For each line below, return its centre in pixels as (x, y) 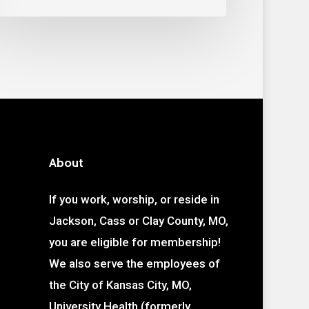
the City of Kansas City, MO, (120, 285)
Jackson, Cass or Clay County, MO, (138, 221)
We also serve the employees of (134, 264)
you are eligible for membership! (134, 242)
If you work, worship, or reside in (134, 200)
